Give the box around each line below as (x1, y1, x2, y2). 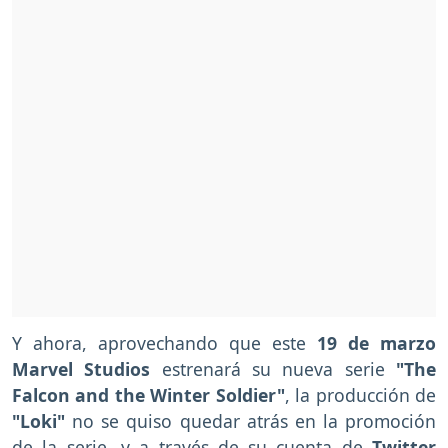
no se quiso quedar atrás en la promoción (65, 408, 436, 433)
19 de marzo (306, 330, 436, 355)
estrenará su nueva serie (150, 356, 397, 381)
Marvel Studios (12, 356, 151, 381)
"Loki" (12, 408, 65, 433)
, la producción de (284, 382, 437, 407)
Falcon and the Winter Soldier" (12, 382, 285, 407)
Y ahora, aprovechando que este (12, 330, 306, 355)
